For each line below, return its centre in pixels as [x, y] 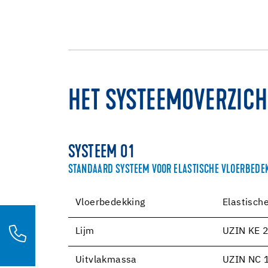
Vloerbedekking [110, 202]
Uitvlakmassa [106, 260]
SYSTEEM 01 [101, 153]
